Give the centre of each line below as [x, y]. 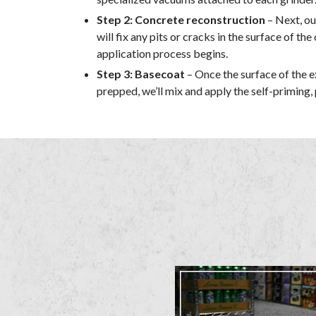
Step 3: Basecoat [141, 74]
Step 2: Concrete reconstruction [181, 20]
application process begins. [162, 54]
